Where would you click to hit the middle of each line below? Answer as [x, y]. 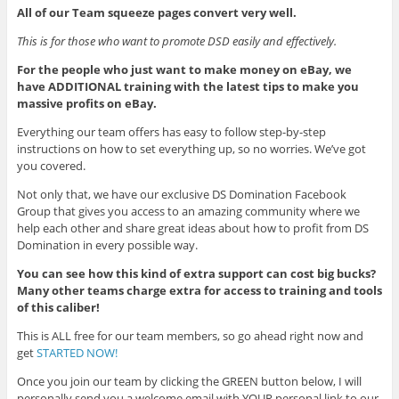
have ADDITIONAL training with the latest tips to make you [187, 86]
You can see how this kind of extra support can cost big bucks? [196, 273]
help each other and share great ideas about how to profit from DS [192, 228]
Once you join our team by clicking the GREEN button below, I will [189, 381]
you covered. [51, 165]
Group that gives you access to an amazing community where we [188, 211]
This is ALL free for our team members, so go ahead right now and [190, 335]
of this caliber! [58, 307]
